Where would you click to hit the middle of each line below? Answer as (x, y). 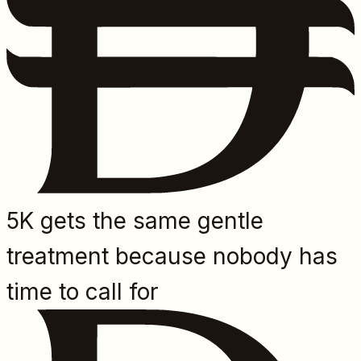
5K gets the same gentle (135, 220)
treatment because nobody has (172, 256)
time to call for (82, 291)
